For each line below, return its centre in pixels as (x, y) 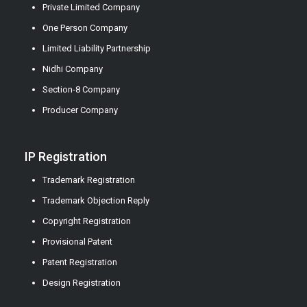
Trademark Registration (88, 180)
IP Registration (65, 157)
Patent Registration (79, 262)
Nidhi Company (72, 69)
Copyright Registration (86, 221)
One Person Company (85, 28)
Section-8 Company (81, 90)
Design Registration (81, 283)
